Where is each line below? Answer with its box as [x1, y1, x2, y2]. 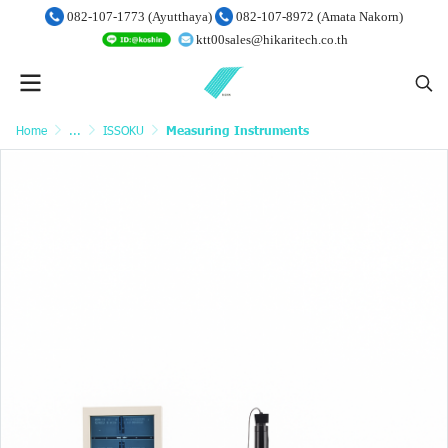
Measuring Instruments [166, 123, 309, 139]
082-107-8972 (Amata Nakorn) [236, 9, 404, 24]
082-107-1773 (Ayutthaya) [66, 9, 212, 24]
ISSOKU [103, 122, 144, 139]
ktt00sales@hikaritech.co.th [195, 32, 348, 48]
